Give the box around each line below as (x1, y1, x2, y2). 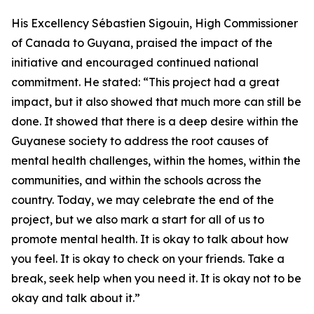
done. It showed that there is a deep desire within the (11, 114, 299, 129)
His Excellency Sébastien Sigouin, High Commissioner (11, 16, 298, 31)
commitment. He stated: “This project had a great (11, 75, 280, 90)
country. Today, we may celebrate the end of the (11, 193, 274, 207)
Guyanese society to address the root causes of (11, 134, 268, 149)
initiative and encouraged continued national (11, 55, 259, 70)
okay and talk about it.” (11, 291, 140, 306)
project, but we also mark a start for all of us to (11, 212, 264, 227)
